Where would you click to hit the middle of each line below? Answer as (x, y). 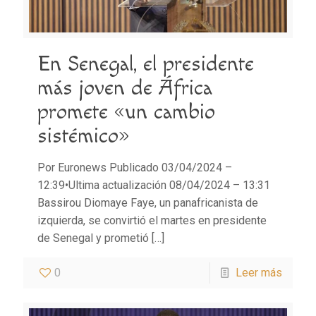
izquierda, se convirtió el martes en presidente (152, 220)
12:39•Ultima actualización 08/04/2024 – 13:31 (154, 185)
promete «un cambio (126, 112)
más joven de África (125, 88)
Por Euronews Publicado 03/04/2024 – (135, 167)
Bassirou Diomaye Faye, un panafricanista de (148, 202)
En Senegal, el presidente (146, 64)
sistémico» (84, 136)
